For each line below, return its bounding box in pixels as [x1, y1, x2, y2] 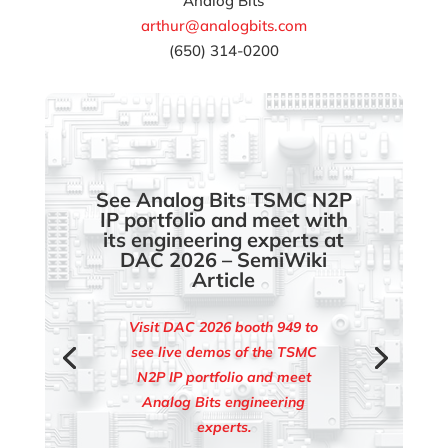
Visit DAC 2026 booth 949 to [129, 317, 319, 336]
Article [192, 266, 256, 292]
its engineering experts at [103, 226, 345, 252]
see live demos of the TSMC [130, 342, 317, 361]
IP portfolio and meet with [99, 206, 348, 232]
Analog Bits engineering [142, 392, 306, 411]
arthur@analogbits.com [140, 15, 307, 35]
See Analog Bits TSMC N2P [95, 186, 352, 212]
